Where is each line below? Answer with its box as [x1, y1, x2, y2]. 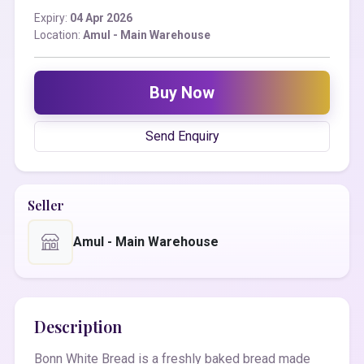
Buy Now [149, 83, 214, 103]
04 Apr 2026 [70, 11, 132, 25]
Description [34, 315, 122, 338]
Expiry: [34, 11, 70, 25]
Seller [28, 197, 64, 214]
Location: [34, 28, 83, 42]
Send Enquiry [145, 128, 219, 145]
